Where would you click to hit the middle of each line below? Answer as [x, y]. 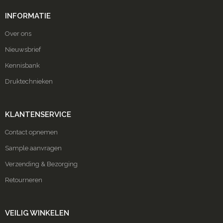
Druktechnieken [29, 81]
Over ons [18, 34]
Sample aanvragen [33, 148]
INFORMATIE [28, 16]
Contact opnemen [31, 132]
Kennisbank [22, 65]
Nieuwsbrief [23, 50]
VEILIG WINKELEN [37, 213]
